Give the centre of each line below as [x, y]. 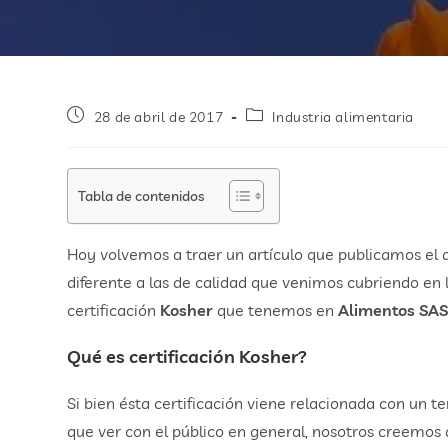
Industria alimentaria [343, 117]
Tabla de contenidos [141, 195]
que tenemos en [276, 310]
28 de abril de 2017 [158, 117]
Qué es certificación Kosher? [187, 356]
